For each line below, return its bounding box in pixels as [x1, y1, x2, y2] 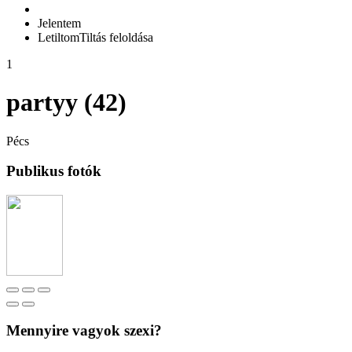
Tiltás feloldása [79, 30, 153, 44]
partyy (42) [6, 88, 126, 117]
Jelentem [38, 16, 81, 30]
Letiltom [38, 30, 79, 44]
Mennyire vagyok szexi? [6, 321, 162, 339]
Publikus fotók [6, 163, 101, 180]
